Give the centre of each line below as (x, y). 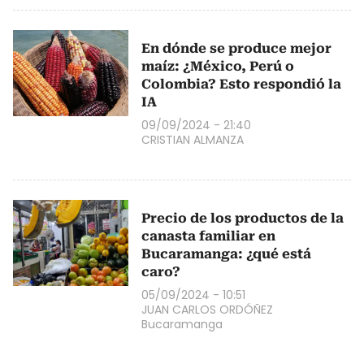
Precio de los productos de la (243, 218)
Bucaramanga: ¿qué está (226, 253)
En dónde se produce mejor (236, 48)
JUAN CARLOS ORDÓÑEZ (207, 309)
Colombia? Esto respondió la (241, 84)
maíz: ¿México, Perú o (218, 66)
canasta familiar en (208, 236)
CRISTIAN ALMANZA (193, 139)
